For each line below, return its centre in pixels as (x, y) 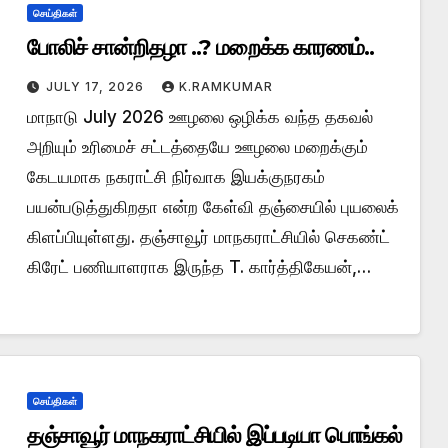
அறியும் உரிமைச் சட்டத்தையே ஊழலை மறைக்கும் (197, 146)
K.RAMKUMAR (225, 86)
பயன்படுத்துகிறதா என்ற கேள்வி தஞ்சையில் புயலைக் (212, 206)
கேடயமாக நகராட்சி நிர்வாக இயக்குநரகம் (175, 176)
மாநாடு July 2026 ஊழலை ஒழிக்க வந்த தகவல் (199, 116)
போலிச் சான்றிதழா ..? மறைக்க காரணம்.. (200, 47)
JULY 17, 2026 (96, 86)
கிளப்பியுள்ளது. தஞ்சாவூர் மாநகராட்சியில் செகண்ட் (208, 236)
